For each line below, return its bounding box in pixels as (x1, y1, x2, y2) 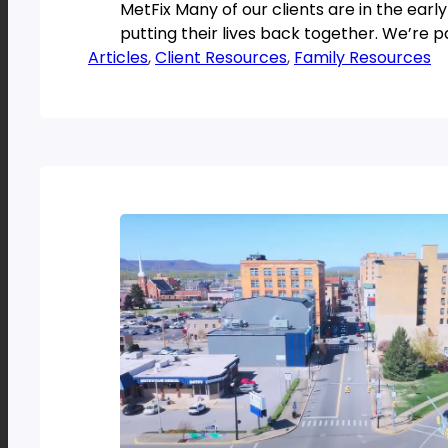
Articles (88, 46, 148, 70)
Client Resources (155, 46, 287, 70)
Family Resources (294, 46, 431, 70)
